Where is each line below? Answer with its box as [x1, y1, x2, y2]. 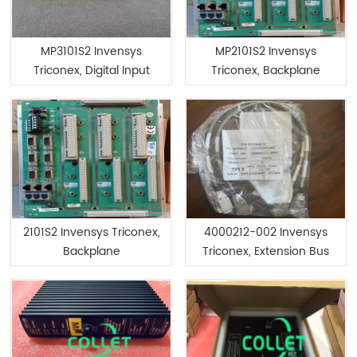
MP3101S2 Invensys [41, 41, 142, 61]
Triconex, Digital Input [33, 61, 150, 80]
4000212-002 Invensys [204, 223, 328, 241]
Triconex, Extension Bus [202, 242, 329, 261]
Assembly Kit [231, 261, 300, 280]
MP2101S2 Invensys [215, 41, 316, 61]
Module [71, 80, 112, 99]
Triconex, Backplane [211, 61, 320, 80]
